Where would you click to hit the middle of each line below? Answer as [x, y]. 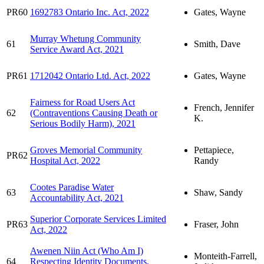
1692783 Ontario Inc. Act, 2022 [90, 12]
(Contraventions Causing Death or [94, 113]
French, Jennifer [224, 107]
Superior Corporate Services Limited [98, 219]
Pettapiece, [214, 150]
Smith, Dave [217, 44]
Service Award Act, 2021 [77, 49]
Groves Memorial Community [86, 150]
